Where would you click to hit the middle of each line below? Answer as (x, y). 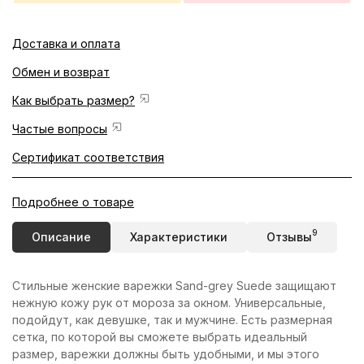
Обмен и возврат (61, 72)
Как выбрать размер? (74, 100)
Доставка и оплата (66, 43)
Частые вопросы (60, 129)
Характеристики (179, 237)
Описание (61, 237)
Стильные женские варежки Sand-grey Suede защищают (174, 286)
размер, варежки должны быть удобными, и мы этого (166, 354)
